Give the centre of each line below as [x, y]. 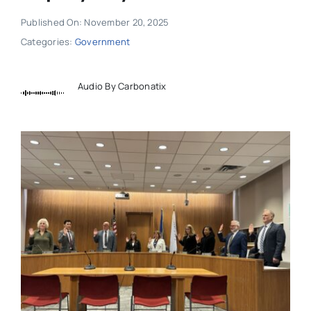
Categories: [48, 42]
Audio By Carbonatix [122, 86]
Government [102, 42]
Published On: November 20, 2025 [95, 23]
